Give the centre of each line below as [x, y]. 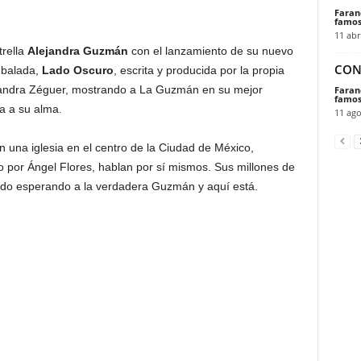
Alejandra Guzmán [79, 51]
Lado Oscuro [77, 71]
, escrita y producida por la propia [199, 71]
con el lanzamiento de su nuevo [212, 51]
